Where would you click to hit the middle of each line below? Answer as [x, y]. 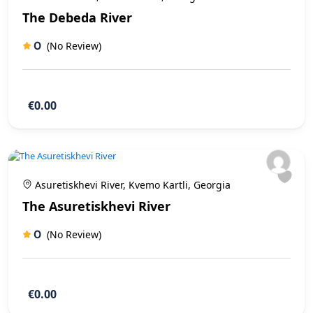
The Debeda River [77, 17]
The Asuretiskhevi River [96, 206]
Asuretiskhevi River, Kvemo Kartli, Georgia [131, 184]
